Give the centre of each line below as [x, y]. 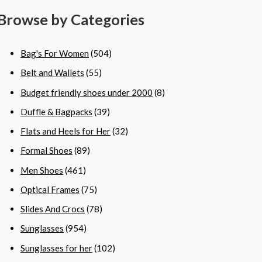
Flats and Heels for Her [65, 131]
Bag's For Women [55, 54]
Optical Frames [50, 189]
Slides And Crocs [53, 209]
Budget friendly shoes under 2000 [87, 92]
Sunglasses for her [56, 248]
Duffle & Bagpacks [56, 111]
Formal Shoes [46, 151]
